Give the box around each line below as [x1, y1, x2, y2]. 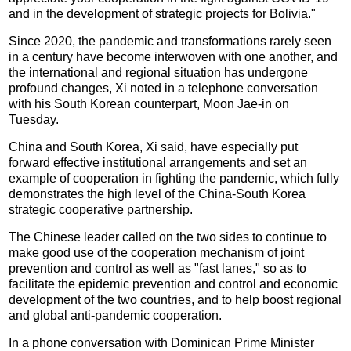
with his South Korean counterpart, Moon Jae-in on [9, 96, 290, 110]
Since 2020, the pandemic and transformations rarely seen [9, 34, 332, 48]
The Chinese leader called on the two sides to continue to [9, 230, 327, 244]
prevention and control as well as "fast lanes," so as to [9, 261, 307, 275]
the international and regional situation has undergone [9, 65, 309, 79]
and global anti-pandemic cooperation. [9, 308, 223, 322]
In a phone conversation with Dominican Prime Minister [9, 335, 315, 349]
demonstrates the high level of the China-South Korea [9, 186, 306, 201]
